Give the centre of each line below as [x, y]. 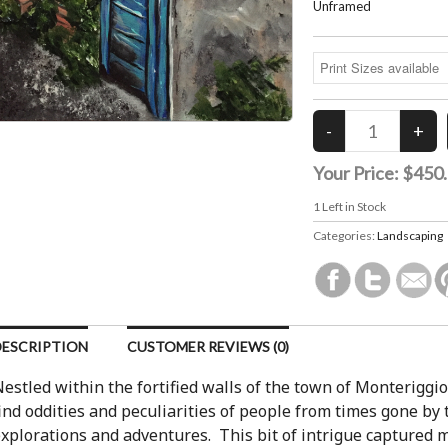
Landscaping [409, 235]
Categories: [344, 235]
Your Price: [357, 173]
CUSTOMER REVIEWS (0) [208, 346]
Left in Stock [352, 206]
